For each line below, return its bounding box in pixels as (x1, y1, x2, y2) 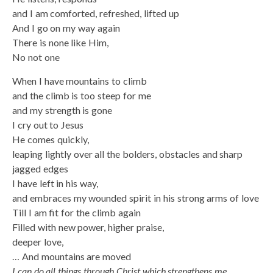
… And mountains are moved (12, 250, 132, 262)
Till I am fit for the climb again (12, 206, 141, 218)
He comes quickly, (12, 133, 89, 145)
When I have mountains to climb (12, 74, 147, 87)
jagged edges (12, 162, 68, 174)
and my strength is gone (12, 104, 113, 116)
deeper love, (12, 235, 63, 247)
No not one (12, 51, 60, 63)
